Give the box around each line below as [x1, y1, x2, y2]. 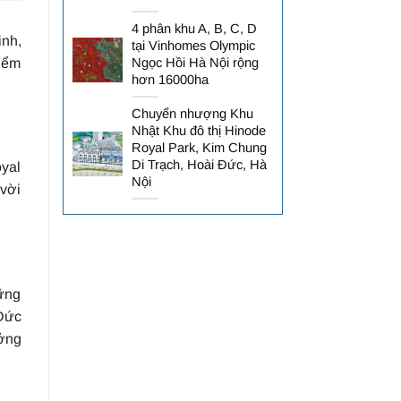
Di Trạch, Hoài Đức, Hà [131, 157, 267, 172]
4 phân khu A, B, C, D [131, 21, 257, 36]
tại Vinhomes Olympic [131, 38, 255, 53]
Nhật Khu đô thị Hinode [131, 123, 266, 138]
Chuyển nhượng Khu [131, 106, 253, 121]
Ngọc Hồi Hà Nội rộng [131, 55, 259, 70]
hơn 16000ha [131, 72, 209, 87]
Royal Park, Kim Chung [131, 140, 267, 155]
